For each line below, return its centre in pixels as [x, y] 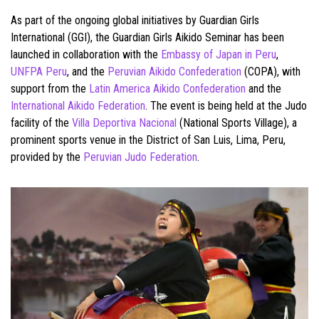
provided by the [47, 157]
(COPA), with [271, 71]
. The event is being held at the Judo [226, 105]
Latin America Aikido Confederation [167, 88]
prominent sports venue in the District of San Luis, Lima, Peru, [148, 140]
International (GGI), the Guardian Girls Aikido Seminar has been [147, 37]
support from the [50, 88]
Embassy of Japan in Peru [219, 54]
